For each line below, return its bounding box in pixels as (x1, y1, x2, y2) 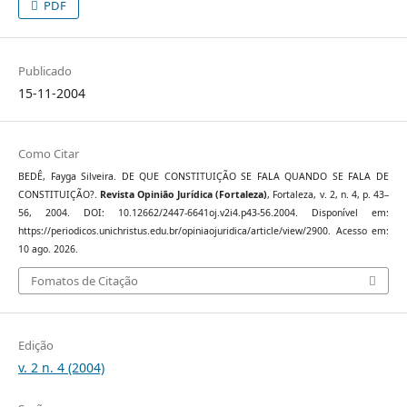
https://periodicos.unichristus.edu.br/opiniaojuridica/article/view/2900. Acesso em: (17, 223, 390, 237)
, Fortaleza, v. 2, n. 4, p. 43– (267, 187, 390, 201)
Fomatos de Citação (30, 273, 138, 290)
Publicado (17, 62, 72, 79)
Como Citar (17, 144, 79, 162)
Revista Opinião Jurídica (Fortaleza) (100, 187, 268, 201)
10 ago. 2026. (17, 242, 78, 255)
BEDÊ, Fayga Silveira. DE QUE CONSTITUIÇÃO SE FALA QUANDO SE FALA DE (17, 169, 390, 183)
